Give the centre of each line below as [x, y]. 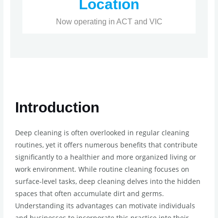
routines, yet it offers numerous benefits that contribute [107, 145]
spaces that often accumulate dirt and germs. [90, 194]
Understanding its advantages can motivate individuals [105, 206]
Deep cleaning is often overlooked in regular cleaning [102, 133]
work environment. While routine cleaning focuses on [102, 169]
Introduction [57, 108]
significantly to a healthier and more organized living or [106, 157]
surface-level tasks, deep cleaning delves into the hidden [108, 182]
